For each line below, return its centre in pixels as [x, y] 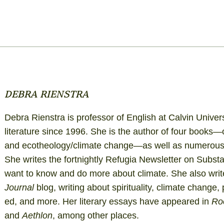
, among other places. [95, 216]
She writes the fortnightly [55, 160]
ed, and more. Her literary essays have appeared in [108, 202]
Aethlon [37, 216]
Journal [20, 188]
